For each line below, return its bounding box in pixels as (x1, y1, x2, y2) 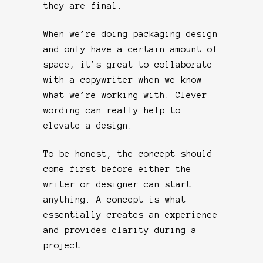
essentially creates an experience (43, 210, 218, 220)
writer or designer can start (43, 179, 191, 189)
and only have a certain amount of (43, 44, 218, 54)
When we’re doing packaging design (43, 29, 218, 39)
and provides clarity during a (43, 225, 197, 235)
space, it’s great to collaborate (43, 59, 213, 69)
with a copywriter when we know (43, 75, 202, 85)
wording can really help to (43, 105, 181, 115)
